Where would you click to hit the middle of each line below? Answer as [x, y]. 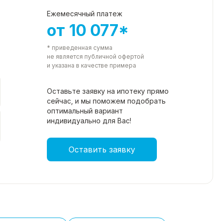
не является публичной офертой [95, 57]
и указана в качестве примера [92, 66]
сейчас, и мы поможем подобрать [106, 101]
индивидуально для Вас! [89, 121]
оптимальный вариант [85, 111]
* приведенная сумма [80, 48]
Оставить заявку [102, 150]
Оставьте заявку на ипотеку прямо [108, 91]
